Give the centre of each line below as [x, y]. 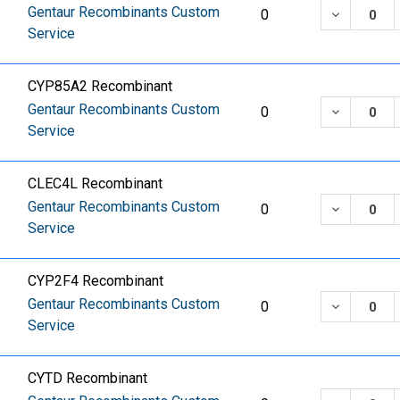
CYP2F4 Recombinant [96, 280]
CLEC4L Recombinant [96, 183]
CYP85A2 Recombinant [100, 86]
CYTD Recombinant [88, 378]
